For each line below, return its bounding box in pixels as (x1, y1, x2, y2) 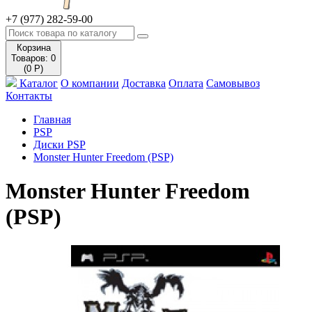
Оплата (169, 77, 203, 89)
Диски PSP (33, 139, 86, 150)
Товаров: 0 (11, 53, 56, 63)
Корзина (16, 42, 51, 53)
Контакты (6, 90, 52, 102)
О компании (61, 77, 119, 89)
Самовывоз (206, 77, 260, 89)
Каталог (17, 77, 58, 89)
